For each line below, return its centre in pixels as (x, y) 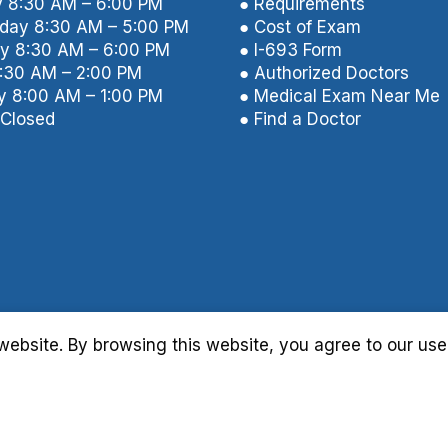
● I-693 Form (290, 50)
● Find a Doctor (300, 119)
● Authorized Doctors (324, 73)
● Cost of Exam (300, 27)
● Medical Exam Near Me (339, 96)
